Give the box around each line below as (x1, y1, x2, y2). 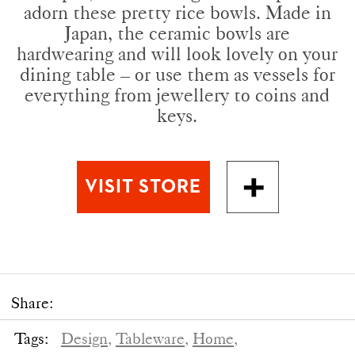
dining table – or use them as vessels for (19, 62, 335, 86)
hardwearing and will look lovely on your (17, 41, 338, 65)
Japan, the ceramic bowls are (64, 21, 291, 44)
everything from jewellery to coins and (25, 82, 330, 106)
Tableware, (115, 328, 189, 348)
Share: (11, 292, 54, 312)
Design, (60, 328, 112, 348)
